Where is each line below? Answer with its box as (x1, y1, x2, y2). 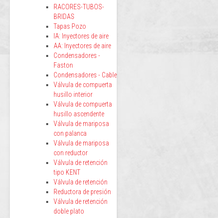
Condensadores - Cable (54, 71, 117, 79)
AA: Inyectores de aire (54, 42, 111, 50)
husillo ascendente (54, 110, 104, 118)
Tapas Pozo (54, 22, 86, 30)
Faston (54, 61, 73, 69)
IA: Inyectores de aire (54, 32, 109, 40)
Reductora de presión (54, 188, 111, 196)
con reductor (54, 149, 88, 157)
